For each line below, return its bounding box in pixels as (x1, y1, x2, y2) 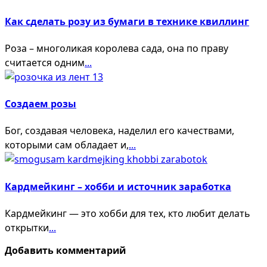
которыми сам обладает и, (5, 138, 129, 152)
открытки (5, 221, 49, 234)
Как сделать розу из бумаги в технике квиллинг (5, 14, 249, 28)
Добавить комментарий (5, 243, 126, 257)
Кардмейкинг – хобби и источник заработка (5, 179, 231, 193)
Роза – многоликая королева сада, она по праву (5, 41, 228, 55)
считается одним (5, 55, 85, 69)
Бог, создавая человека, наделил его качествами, (5, 124, 234, 138)
